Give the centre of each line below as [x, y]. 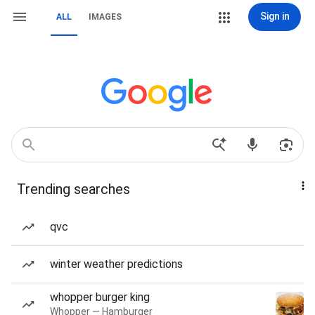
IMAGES [105, 17]
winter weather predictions [116, 264]
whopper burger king [100, 297]
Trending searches [73, 189]
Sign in [275, 16]
